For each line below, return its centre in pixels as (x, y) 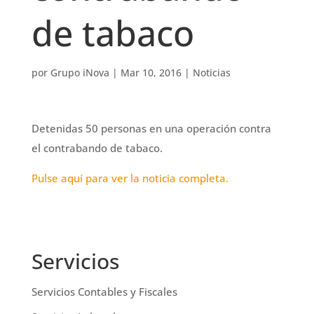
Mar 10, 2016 (151, 73)
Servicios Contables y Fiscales (104, 292)
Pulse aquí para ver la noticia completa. (130, 178)
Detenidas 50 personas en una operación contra (151, 128)
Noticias (211, 73)
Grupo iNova (80, 73)
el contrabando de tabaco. (97, 148)
